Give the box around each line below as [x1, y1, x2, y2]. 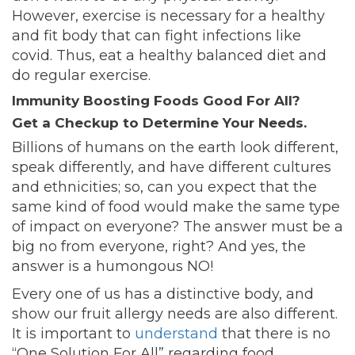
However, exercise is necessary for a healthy [12, 7, 325, 25]
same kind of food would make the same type [12, 198, 340, 216]
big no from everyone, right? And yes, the [12, 238, 306, 256]
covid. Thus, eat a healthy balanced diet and [12, 47, 326, 65]
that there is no [218, 325, 330, 343]
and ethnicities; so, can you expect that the [12, 178, 317, 197]
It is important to [12, 325, 135, 343]
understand [135, 325, 218, 343]
